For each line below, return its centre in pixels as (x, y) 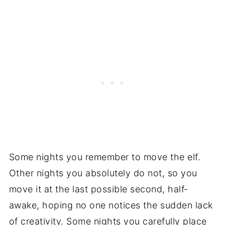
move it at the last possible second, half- (98, 189)
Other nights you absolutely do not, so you (103, 173)
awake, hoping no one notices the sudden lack (111, 205)
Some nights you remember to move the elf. (105, 157)
